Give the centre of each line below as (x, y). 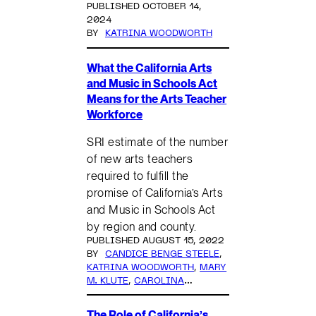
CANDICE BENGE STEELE (162, 254)
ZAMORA (107, 294)
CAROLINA (159, 281)
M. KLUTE (108, 281)
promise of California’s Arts (155, 192)
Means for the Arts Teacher (157, 98)
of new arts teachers (140, 158)
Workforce (115, 114)
